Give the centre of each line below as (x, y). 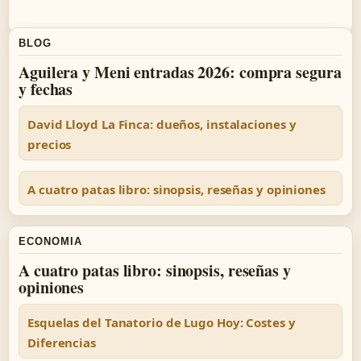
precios (50, 144)
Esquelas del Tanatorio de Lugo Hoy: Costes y (162, 322)
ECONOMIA (51, 241)
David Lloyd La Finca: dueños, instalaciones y (162, 124)
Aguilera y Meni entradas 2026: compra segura (180, 72)
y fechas (46, 89)
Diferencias (62, 342)
